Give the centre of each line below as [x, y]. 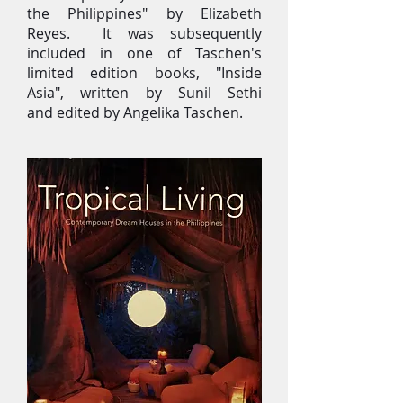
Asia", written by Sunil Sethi [144, 93]
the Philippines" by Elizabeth [144, 13]
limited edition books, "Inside [144, 73]
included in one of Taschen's [144, 53]
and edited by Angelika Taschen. [135, 112]
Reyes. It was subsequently [144, 33]
